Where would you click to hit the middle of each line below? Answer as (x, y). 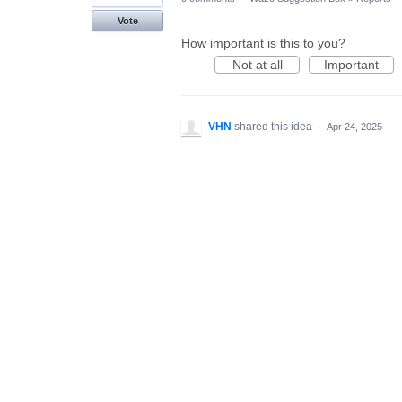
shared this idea (275, 127)
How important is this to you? (263, 43)
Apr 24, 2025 (354, 127)
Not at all (257, 65)
